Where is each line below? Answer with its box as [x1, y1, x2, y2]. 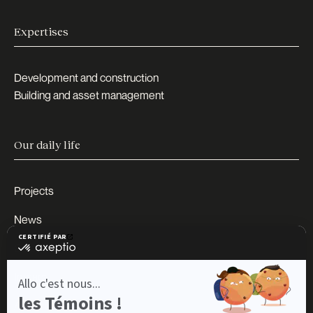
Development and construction [14, 70, 159, 85]
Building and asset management [14, 87, 164, 102]
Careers [14, 240, 52, 255]
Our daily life [14, 137, 80, 151]
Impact [14, 269, 47, 284]
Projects [14, 183, 54, 198]
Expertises [14, 24, 68, 38]
